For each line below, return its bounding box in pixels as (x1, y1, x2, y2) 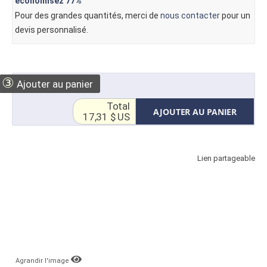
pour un (219, 11, 250, 21)
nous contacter (160, 11, 220, 21)
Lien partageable (197, 154, 255, 163)
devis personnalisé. (14, 25, 88, 35)
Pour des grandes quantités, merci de (14, 11, 160, 21)
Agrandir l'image (15, 256, 71, 265)
